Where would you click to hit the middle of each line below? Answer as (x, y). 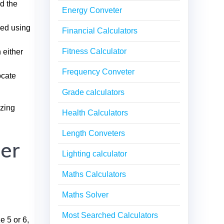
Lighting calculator (94, 153)
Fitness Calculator (94, 51)
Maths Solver (85, 194)
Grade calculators (93, 92)
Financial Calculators (100, 30)
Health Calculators (95, 112)
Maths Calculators (94, 174)
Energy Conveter (92, 10)
